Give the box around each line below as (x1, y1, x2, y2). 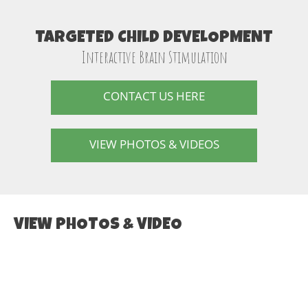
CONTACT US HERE (103, 88, 205, 104)
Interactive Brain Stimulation (80, 47, 228, 68)
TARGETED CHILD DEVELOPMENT (35, 30, 273, 47)
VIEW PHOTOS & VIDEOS (89, 135, 219, 152)
